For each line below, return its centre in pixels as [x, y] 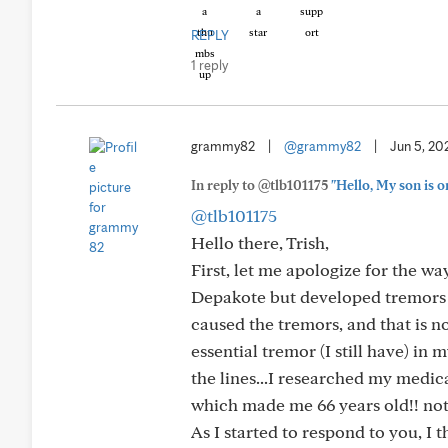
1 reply [209, 65]
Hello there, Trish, [260, 242]
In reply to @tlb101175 [261, 185]
